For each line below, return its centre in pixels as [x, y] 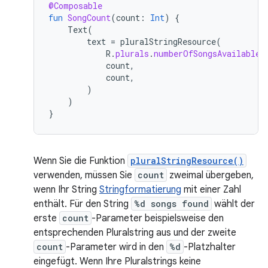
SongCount [89, 18]
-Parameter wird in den [116, 247]
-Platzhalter [210, 247]
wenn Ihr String [66, 190]
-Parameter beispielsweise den [158, 218]
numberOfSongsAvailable [207, 54]
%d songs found [171, 204]
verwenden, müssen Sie [84, 175]
